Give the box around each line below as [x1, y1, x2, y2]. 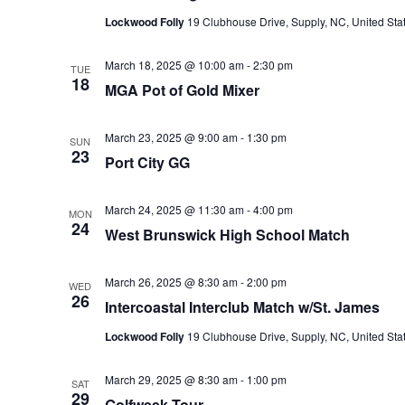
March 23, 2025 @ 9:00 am [104, 129, 238, 145]
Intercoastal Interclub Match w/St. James [104, 297, 380, 317]
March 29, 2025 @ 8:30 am [104, 372, 238, 387]
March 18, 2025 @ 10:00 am [104, 57, 244, 72]
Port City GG [104, 152, 190, 173]
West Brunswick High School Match [104, 224, 350, 245]
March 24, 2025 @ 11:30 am [104, 202, 244, 217]
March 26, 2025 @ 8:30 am [104, 274, 238, 289]
